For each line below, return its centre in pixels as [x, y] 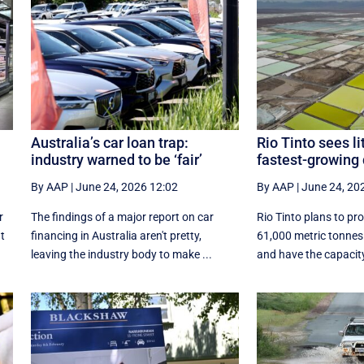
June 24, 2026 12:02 [126, 186]
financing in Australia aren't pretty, [116, 235]
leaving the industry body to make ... [121, 254]
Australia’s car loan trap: [109, 142]
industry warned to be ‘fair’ [116, 159]
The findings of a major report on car [122, 217]
